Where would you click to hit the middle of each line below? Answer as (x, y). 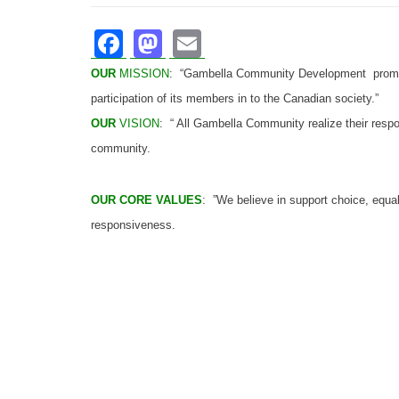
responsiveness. (135, 225)
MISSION (144, 73)
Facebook (182, 40)
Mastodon (225, 40)
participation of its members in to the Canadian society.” (235, 98)
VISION (139, 123)
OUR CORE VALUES (147, 200)
